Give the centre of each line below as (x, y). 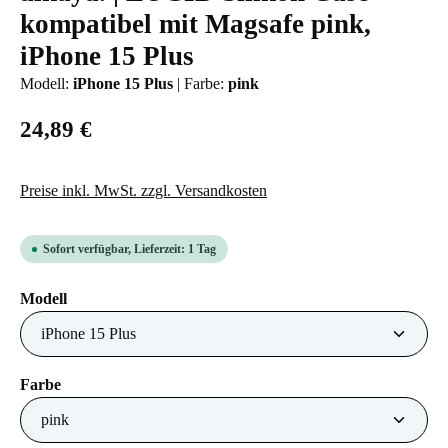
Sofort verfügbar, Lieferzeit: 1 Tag (129, 249)
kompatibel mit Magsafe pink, (195, 24)
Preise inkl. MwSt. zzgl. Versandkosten (143, 190)
